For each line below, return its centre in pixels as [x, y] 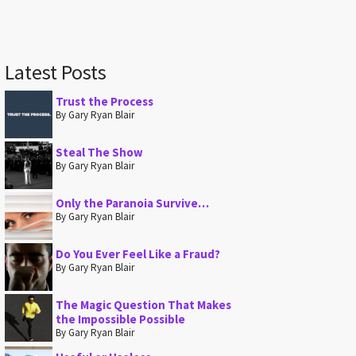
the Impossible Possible [120, 319]
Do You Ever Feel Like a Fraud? [138, 254]
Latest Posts [56, 72]
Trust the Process [104, 101]
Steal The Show [99, 152]
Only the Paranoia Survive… [132, 203]
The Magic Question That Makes [143, 305]
